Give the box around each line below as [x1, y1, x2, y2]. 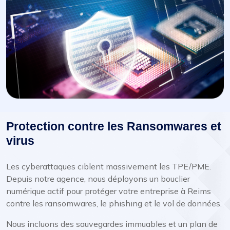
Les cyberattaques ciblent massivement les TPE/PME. [6, 161, 211, 171]
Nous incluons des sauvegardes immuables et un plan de [6, 218, 218, 229]
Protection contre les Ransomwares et [6, 119, 221, 133]
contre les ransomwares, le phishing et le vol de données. [6, 198, 222, 208]
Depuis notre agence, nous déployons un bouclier [6, 173, 190, 184]
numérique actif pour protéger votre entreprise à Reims [6, 185, 211, 196]
